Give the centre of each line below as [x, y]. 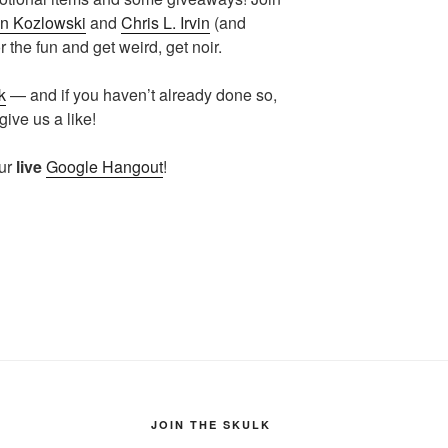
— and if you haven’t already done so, [141, 94]
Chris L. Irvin [165, 22]
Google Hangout [104, 166]
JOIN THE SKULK [210, 424]
